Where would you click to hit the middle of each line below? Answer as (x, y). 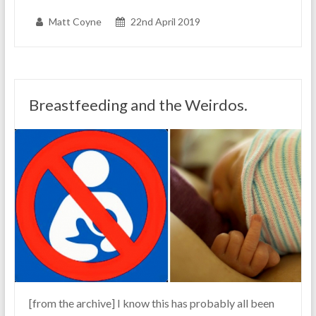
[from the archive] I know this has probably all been (151, 303)
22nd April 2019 (165, 22)
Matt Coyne (75, 22)
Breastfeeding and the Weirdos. (138, 105)
